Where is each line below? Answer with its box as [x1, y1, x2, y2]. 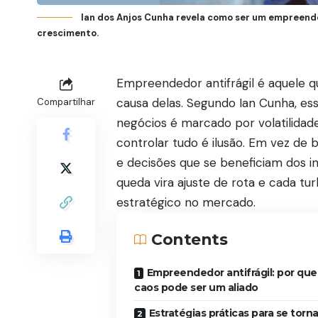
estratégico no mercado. [116, 194, 256, 210]
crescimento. [37, 26, 99, 39]
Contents [151, 229, 227, 249]
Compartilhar [37, 95, 95, 108]
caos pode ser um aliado [134, 280, 258, 294]
